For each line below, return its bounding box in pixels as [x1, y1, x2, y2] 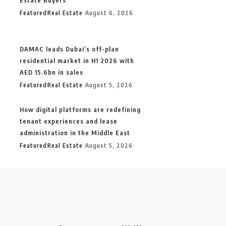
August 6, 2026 [85, 9, 133, 17]
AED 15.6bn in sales [20, 68, 83, 76]
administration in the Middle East [20, 128, 130, 137]
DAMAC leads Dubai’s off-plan [20, 44, 119, 53]
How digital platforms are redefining [20, 105, 141, 114]
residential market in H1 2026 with [20, 56, 134, 65]
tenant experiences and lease [20, 117, 118, 125]
